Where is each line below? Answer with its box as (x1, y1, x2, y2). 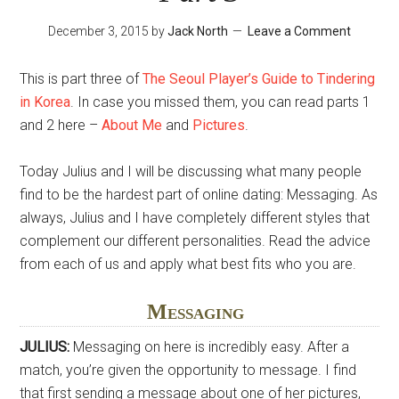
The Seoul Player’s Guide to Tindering (142, 70, 376, 87)
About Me (102, 117, 163, 134)
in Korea (20, 94, 71, 110)
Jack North (167, 24, 228, 38)
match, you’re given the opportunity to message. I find (20, 362, 357, 379)
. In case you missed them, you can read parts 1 (70, 94, 371, 110)
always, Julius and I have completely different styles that (20, 209, 370, 226)
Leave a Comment (248, 24, 351, 38)
